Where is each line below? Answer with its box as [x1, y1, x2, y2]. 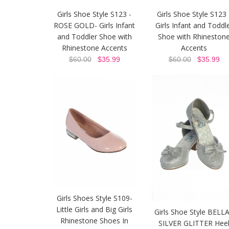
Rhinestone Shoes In [60, 216, 128, 226]
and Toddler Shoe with [57, 32, 132, 42]
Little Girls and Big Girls [56, 204, 132, 215]
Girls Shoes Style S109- [56, 193, 132, 203]
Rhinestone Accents [61, 43, 127, 53]
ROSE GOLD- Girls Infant [54, 20, 135, 31]
